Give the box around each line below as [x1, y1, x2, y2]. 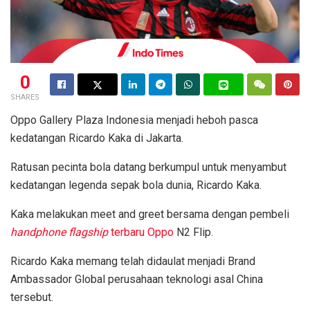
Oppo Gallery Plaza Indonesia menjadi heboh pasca [10, 113, 258, 127]
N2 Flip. [174, 225, 216, 239]
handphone [10, 225, 66, 239]
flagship [69, 225, 108, 239]
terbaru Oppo [108, 225, 174, 239]
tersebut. [10, 290, 53, 304]
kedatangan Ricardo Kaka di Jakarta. [10, 131, 183, 145]
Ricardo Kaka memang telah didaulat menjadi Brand [10, 254, 255, 268]
